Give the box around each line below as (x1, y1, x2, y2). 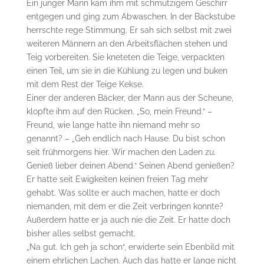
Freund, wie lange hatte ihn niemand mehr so (26, 120, 200, 130)
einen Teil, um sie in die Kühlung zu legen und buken (26, 65, 227, 75)
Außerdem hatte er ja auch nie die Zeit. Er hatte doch (26, 214, 230, 225)
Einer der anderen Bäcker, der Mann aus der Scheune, (26, 93, 233, 103)
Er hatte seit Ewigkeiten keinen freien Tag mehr (26, 174, 208, 184)
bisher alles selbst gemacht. (26, 228, 138, 238)
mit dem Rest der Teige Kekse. (26, 79, 144, 89)
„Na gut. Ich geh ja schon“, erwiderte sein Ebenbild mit (26, 242, 235, 252)
